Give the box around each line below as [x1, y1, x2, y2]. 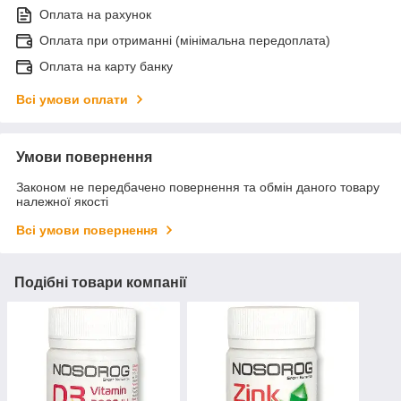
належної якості [16, 194, 108, 209]
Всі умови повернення [16, 223, 158, 238]
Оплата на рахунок [39, 7, 151, 22]
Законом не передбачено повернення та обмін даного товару [16, 180, 380, 195]
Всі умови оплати [16, 92, 128, 107]
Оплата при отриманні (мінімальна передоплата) [39, 33, 330, 48]
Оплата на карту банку [39, 59, 173, 74]
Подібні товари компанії [14, 275, 187, 291]
